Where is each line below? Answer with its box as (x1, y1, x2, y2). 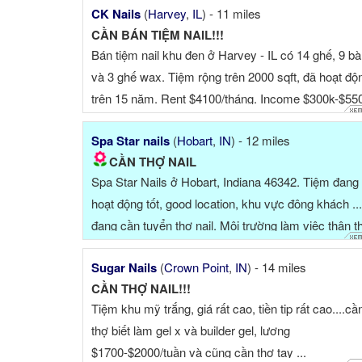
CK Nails (91, 5, 141, 23)
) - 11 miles (202, 5, 261, 23)
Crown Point (164, 259, 229, 276)
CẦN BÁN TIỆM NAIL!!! (91, 26, 224, 44)
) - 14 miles (247, 259, 306, 276)
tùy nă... (91, 112, 133, 129)
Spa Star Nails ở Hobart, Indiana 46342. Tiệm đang (91, 173, 359, 191)
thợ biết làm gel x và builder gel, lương (91, 322, 290, 339)
